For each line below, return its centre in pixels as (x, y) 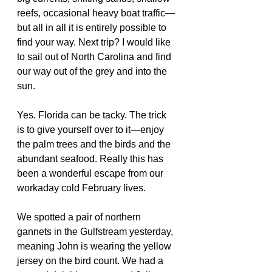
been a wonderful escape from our (91, 173)
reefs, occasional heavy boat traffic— (96, 13)
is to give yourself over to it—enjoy (92, 130)
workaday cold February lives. (81, 188)
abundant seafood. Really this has (91, 159)
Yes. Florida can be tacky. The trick (93, 115)
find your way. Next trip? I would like (95, 42)
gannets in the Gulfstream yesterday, (96, 232)
